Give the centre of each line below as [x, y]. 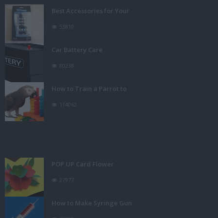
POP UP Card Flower [83, 164]
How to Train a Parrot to [89, 89]
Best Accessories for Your [91, 11]
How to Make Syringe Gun [92, 203]
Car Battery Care [77, 50]
